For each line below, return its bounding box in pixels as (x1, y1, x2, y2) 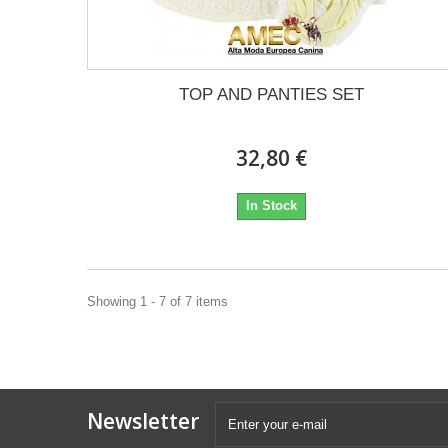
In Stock (246, 198, 298, 213)
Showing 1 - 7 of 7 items (87, 294, 228, 309)
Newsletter (87, 407, 199, 435)
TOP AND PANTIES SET (179, 85, 365, 104)
